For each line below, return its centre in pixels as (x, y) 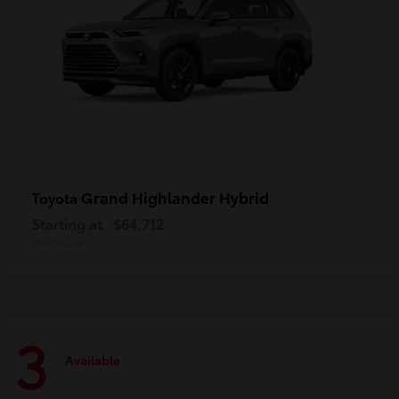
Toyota (57, 198)
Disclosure (58, 242)
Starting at (67, 224)
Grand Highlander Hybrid (175, 197)
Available (93, 359)
